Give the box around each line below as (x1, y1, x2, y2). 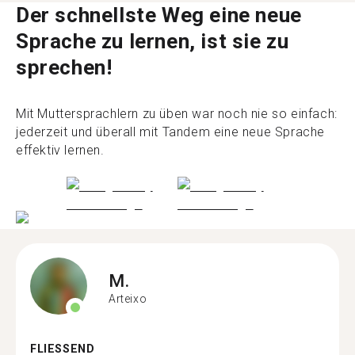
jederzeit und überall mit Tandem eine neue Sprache (16, 124, 326, 139)
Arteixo (109, 292, 147, 305)
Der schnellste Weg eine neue (16, 2, 302, 27)
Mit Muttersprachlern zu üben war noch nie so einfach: (16, 105, 338, 121)
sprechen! (16, 55, 113, 79)
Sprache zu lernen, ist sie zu (16, 29, 289, 53)
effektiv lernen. (16, 142, 105, 158)
